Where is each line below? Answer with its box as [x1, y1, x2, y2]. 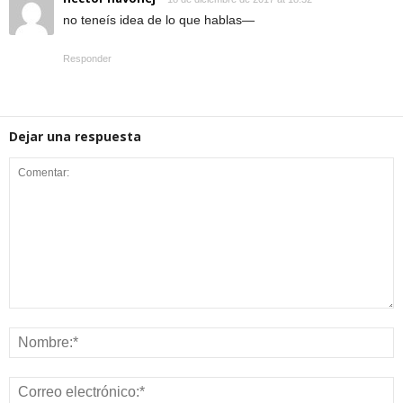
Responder [63, 53, 112, 64]
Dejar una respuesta [9, 128, 141, 145]
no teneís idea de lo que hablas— [63, 13, 255, 27]
